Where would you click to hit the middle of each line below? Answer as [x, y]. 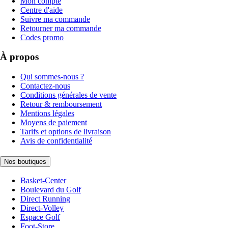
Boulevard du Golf [51, 190]
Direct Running [45, 199]
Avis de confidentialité [56, 141]
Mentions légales [47, 113]
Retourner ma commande [61, 28]
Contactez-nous [45, 86]
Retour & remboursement [61, 104]
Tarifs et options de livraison [66, 132]
